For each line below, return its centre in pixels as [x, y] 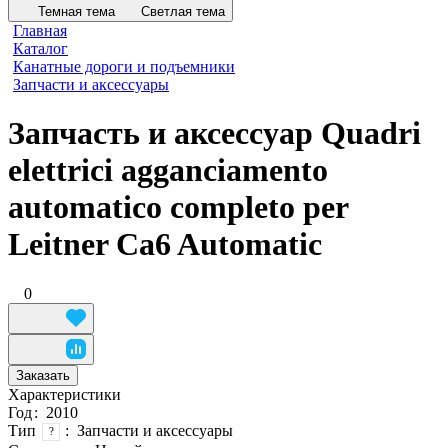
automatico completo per [178, 207]
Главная [40, 30]
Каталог [40, 48]
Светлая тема [183, 11]
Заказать [43, 375]
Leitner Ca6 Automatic [165, 244]
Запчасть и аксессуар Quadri [214, 133]
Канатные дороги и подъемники [124, 66]
